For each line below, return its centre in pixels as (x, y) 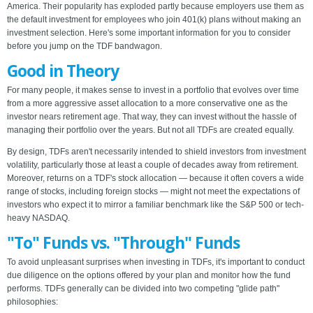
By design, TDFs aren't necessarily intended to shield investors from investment (156, 152)
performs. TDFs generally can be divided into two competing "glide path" (143, 289)
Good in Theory (63, 71)
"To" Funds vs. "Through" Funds (123, 243)
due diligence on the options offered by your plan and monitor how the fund (149, 276)
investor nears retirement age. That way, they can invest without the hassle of (152, 117)
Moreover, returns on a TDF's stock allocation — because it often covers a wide (155, 179)
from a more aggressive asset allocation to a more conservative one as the (147, 104)
